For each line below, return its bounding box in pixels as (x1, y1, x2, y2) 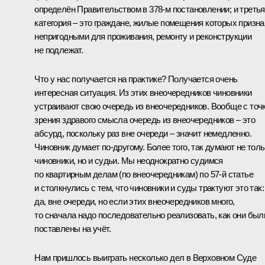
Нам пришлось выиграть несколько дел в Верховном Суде (34, 252, 257, 263)
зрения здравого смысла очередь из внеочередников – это (34, 114, 255, 125)
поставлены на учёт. (34, 223, 111, 234)
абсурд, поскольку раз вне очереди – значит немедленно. (34, 128, 251, 138)
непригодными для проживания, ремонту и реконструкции (34, 31, 252, 41)
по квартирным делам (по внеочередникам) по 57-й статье (34, 169, 253, 179)
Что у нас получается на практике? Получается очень (34, 73, 238, 84)
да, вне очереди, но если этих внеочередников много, (34, 196, 235, 206)
